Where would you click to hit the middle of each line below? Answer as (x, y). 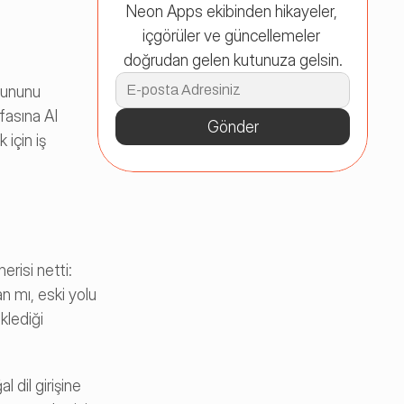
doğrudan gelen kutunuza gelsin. (233, 60)
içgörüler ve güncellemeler (231, 36)
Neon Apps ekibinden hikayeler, (231, 11)
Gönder (233, 127)
